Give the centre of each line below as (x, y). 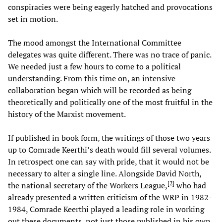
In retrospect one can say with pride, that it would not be (109, 161)
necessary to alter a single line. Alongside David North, (105, 173)
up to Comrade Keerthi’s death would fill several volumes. (109, 149)
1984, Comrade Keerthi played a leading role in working (106, 209)
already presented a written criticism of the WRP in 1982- (110, 197)
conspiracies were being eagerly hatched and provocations (110, 7)
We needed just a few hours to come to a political (94, 66)
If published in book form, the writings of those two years (109, 138)
